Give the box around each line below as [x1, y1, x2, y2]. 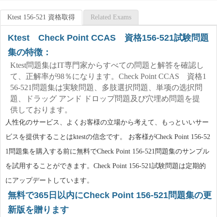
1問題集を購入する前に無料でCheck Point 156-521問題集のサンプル [5, 148, 209, 155]
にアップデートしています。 [5, 177, 93, 184]
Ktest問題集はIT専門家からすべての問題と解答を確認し [10, 61, 204, 69]
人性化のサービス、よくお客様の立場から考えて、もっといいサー [5, 119, 209, 126]
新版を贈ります [8, 205, 69, 215]
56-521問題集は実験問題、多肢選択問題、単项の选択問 [10, 83, 202, 92]
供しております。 [10, 106, 72, 114]
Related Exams [91, 14, 131, 21]
